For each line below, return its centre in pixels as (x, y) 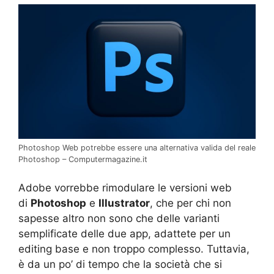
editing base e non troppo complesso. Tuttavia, (134, 249)
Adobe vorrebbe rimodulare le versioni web (125, 188)
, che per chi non (191, 203)
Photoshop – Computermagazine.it (83, 159)
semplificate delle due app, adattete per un (124, 234)
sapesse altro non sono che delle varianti (119, 219)
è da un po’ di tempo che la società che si (120, 265)
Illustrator (124, 203)
